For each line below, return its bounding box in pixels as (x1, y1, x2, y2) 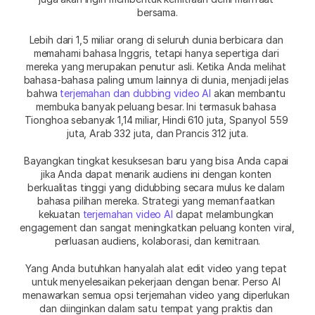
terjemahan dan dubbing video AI (60, 86, 211, 99)
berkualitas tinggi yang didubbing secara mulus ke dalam (27, 181, 285, 193)
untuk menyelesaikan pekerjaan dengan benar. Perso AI (32, 275, 281, 288)
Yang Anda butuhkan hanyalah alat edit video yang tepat (25, 262, 287, 274)
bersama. (137, 6, 178, 18)
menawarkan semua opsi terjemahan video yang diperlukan (22, 288, 290, 301)
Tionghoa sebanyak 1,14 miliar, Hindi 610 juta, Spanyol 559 (24, 113, 288, 126)
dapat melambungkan (172, 207, 274, 220)
